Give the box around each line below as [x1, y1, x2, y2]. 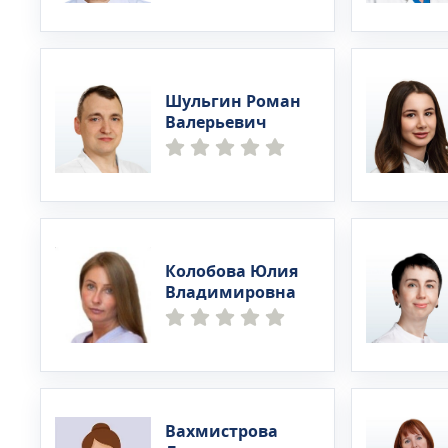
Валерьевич [165, 111, 267, 135]
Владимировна [165, 281, 296, 305]
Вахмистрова [165, 419, 278, 444]
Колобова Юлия [165, 260, 298, 284]
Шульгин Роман [165, 90, 301, 114]
